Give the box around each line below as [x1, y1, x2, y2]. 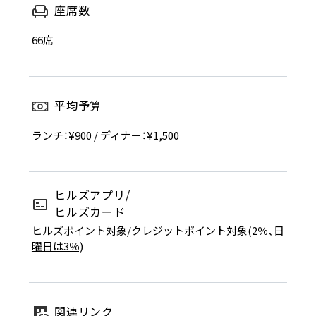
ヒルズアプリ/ [54, 186, 130, 204]
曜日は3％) [31, 238, 83, 254]
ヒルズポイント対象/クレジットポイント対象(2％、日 [31, 223, 284, 238]
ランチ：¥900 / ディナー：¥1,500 [31, 128, 179, 143]
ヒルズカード [54, 203, 126, 221]
